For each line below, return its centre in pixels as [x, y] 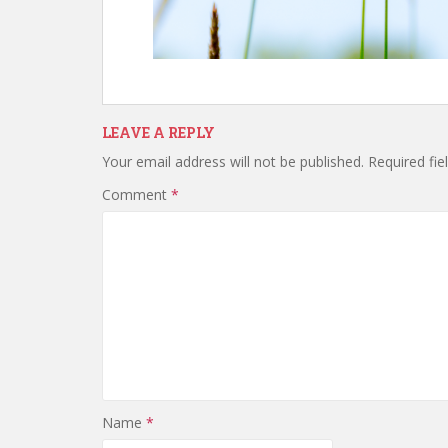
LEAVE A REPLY [158, 132]
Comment [136, 194]
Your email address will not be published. [233, 161]
